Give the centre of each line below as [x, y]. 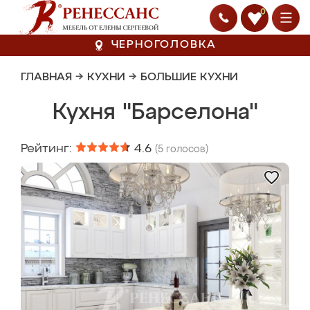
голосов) [186, 149]
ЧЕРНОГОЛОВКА [164, 45]
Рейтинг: [48, 149]
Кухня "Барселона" [155, 113]
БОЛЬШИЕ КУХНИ [189, 77]
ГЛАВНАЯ [46, 77]
